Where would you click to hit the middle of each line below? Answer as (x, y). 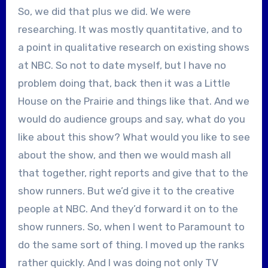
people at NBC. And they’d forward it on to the (128, 208)
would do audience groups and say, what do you (131, 119)
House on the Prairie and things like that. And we (133, 101)
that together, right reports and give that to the (133, 173)
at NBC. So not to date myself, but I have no (122, 65)
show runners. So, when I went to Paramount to (131, 226)
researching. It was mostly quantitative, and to (130, 29)
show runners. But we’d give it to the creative (126, 191)
